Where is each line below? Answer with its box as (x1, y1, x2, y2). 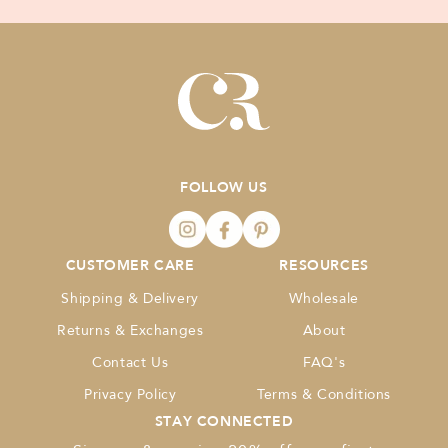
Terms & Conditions (257, 385, 392, 404)
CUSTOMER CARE (65, 256, 195, 274)
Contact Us (92, 353, 169, 372)
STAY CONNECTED (154, 412, 294, 430)
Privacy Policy (83, 385, 177, 404)
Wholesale (289, 289, 359, 308)
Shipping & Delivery (61, 289, 199, 308)
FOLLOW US (180, 178, 268, 196)
